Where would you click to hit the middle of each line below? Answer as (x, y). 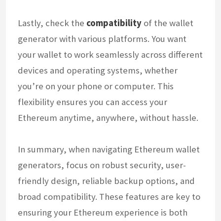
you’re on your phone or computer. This (96, 86)
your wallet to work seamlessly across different (110, 54)
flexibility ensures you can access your (92, 102)
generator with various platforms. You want (102, 38)
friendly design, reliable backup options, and (106, 181)
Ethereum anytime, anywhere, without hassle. (108, 117)
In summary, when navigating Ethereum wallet (109, 149)
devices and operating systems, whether (98, 70)
